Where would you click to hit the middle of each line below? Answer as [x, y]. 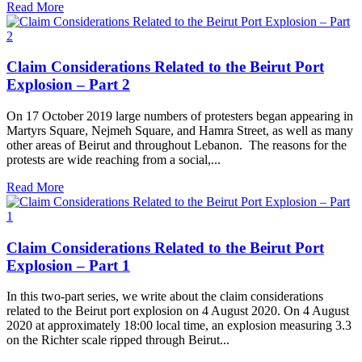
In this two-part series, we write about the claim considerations [165, 297]
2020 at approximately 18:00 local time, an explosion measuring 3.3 [179, 326]
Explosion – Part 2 [68, 85]
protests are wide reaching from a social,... [114, 159]
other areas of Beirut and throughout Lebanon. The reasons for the [177, 145]
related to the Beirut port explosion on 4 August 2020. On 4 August [178, 311]
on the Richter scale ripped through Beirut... [118, 340]
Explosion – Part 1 [68, 265]
